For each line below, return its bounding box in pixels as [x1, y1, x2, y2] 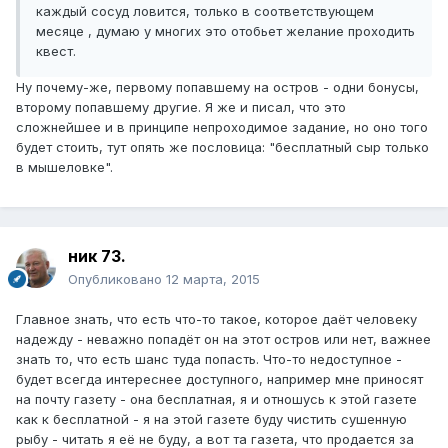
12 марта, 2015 [166, 271, 260, 288]
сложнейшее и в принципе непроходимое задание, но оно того [16, 119, 428, 136]
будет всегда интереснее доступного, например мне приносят [16, 371, 423, 388]
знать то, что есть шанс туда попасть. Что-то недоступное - [16, 351, 402, 368]
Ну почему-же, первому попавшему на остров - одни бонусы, [16, 79, 419, 96]
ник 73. [68, 246, 126, 267]
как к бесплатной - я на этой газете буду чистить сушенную [16, 411, 407, 428]
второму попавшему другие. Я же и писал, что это [16, 99, 346, 116]
